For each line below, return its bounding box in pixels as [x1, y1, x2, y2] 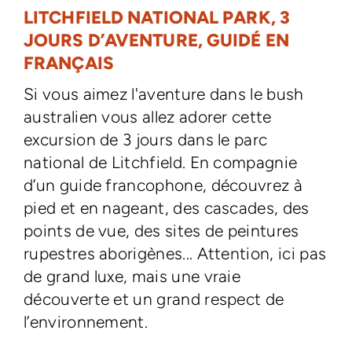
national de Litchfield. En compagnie [23, 152, 298, 172]
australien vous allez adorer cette [23, 107, 272, 126]
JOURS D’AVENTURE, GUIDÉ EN [23, 30, 289, 51]
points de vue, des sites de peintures [23, 221, 299, 240]
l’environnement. [23, 312, 148, 332]
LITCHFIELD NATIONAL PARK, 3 [23, 7, 291, 28]
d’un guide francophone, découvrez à [23, 175, 303, 195]
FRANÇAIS [23, 53, 114, 74]
